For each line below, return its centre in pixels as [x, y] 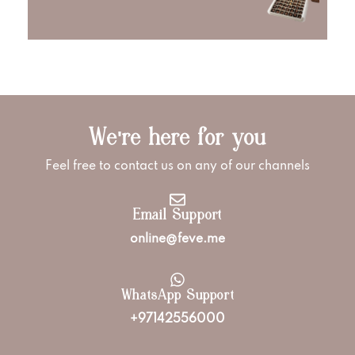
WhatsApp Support [177, 296]
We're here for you [177, 140]
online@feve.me [177, 239]
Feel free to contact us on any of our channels [177, 166]
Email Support [177, 216]
